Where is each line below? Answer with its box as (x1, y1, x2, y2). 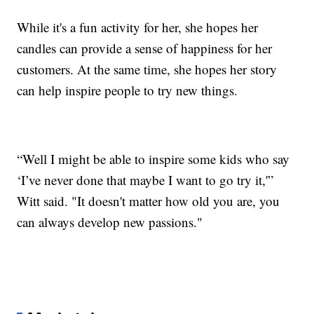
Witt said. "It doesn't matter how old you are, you (17, 191, 280, 210)
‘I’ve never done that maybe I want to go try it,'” (17, 170, 274, 189)
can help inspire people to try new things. (17, 81, 238, 99)
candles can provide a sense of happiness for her (17, 39, 273, 57)
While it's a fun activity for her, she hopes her (17, 18, 259, 36)
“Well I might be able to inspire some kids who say (17, 149, 290, 168)
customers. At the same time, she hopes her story (17, 60, 278, 78)
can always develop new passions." (17, 212, 203, 231)
